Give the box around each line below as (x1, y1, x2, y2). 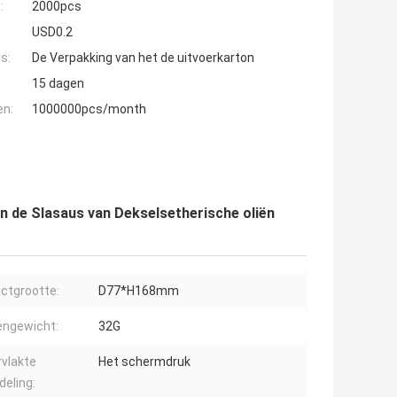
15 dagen (32, 76, 84, 91)
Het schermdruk (98, 354, 191, 370)
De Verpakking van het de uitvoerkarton (32, 51, 254, 66)
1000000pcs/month (32, 102, 146, 117)
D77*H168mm (98, 284, 179, 299)
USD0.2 (32, 25, 73, 40)
